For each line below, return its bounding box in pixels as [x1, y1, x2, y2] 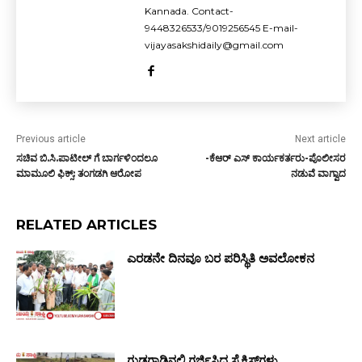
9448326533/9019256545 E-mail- [145, 22, 298, 34]
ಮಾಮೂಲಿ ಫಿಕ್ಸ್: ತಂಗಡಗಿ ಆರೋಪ [16, 167, 141, 179]
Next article [294, 133, 346, 145]
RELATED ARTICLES [16, 217, 157, 233]
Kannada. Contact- [145, 5, 234, 17]
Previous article [16, 133, 86, 145]
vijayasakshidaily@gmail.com [145, 39, 284, 51]
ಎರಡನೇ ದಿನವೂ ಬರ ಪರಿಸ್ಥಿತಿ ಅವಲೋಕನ [127, 250, 315, 266]
